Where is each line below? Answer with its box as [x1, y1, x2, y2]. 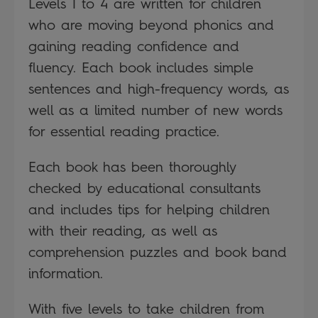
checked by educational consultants [28, 179, 261, 197]
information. [28, 264, 103, 282]
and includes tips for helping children [28, 200, 270, 218]
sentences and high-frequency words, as [28, 79, 289, 97]
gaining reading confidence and [28, 37, 239, 55]
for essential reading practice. [28, 122, 219, 140]
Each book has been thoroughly [28, 158, 236, 175]
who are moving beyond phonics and [28, 16, 274, 33]
